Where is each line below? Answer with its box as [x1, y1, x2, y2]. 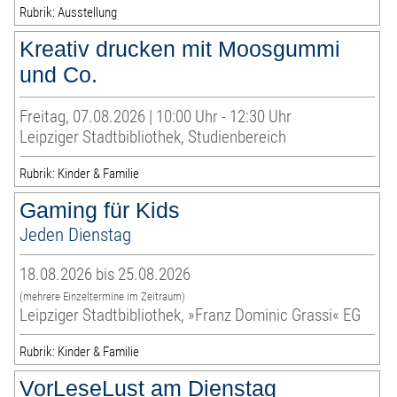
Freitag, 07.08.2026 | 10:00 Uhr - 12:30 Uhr [19, 106, 292, 128]
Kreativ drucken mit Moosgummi [19, 36, 341, 62]
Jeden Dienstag [19, 223, 132, 246]
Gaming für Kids [19, 198, 181, 223]
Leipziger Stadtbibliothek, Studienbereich [19, 127, 287, 148]
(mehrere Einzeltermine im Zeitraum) [19, 290, 186, 304]
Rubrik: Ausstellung [19, 4, 118, 21]
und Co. [19, 62, 98, 88]
